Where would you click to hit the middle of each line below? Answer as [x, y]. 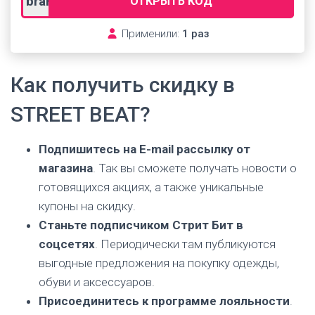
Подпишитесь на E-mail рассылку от [144, 149]
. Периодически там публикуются [185, 244]
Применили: [150, 34]
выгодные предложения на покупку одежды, [159, 263]
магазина [66, 168]
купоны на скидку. [87, 206]
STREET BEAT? [81, 114]
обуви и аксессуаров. [97, 282]
